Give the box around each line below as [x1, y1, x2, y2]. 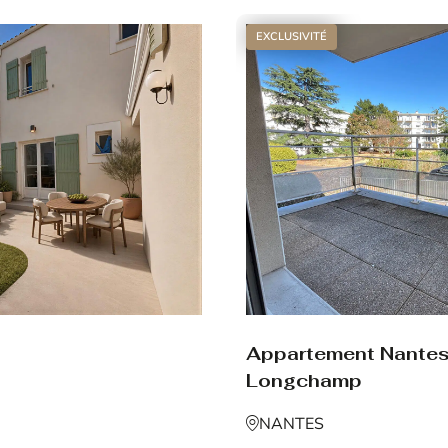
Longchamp [246, 368, 362, 392]
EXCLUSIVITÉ [256, 28, 327, 44]
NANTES [259, 413, 324, 436]
